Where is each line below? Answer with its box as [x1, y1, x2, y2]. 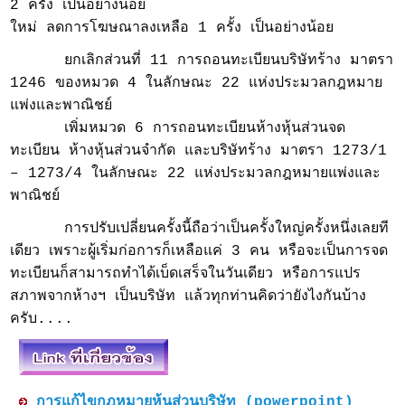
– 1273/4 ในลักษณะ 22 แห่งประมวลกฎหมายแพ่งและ [10, 165, 381, 182]
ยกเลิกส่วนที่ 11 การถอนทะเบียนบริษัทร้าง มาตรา [10, 52, 394, 69]
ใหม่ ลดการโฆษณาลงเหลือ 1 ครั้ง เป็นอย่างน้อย [10, 19, 334, 36]
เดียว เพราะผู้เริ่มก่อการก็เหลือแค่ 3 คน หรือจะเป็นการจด [10, 242, 389, 259]
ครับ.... [10, 310, 74, 327]
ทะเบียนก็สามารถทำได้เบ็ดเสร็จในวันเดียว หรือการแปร [10, 265, 362, 282]
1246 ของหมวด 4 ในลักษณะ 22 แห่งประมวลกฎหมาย [10, 74, 383, 91]
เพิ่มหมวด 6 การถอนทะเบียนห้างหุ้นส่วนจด [10, 119, 346, 137]
